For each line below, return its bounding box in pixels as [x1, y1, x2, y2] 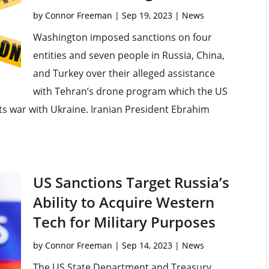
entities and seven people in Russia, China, [32, 49, 225, 62]
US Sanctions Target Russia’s [32, 172, 229, 193]
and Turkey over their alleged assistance [32, 67, 215, 80]
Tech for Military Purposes [32, 212, 216, 232]
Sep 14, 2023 [121, 240, 172, 252]
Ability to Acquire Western [32, 192, 214, 213]
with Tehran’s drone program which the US [32, 85, 228, 98]
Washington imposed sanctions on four [32, 31, 212, 44]
